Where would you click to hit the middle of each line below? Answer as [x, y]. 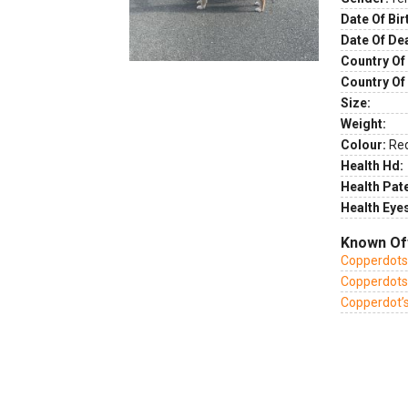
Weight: [363, 124]
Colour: [363, 145]
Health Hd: [372, 166]
